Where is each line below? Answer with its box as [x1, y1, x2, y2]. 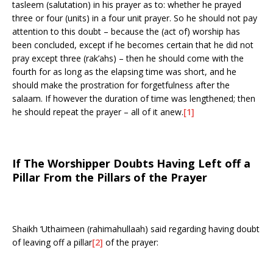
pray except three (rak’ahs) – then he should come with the [12, 52, 244, 64]
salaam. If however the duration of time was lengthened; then [12, 92, 255, 104]
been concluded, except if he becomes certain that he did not [12, 38, 253, 51]
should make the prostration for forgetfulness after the [12, 79, 230, 91]
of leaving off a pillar [12, 236, 92, 248]
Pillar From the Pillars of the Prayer [12, 169, 207, 185]
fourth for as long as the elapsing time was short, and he [12, 65, 236, 77]
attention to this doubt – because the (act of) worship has [12, 25, 240, 37]
